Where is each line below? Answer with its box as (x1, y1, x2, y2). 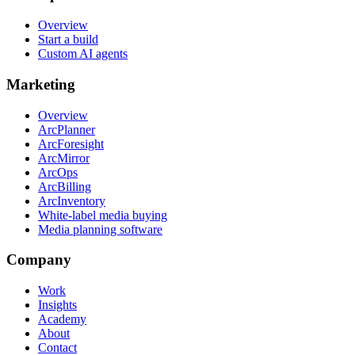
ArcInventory (38, 193, 105, 208)
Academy (38, 311, 86, 326)
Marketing (6, 75, 75, 93)
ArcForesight (38, 136, 104, 151)
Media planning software (38, 222, 162, 236)
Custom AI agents (38, 47, 128, 61)
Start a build (38, 32, 98, 47)
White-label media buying (38, 208, 167, 222)
